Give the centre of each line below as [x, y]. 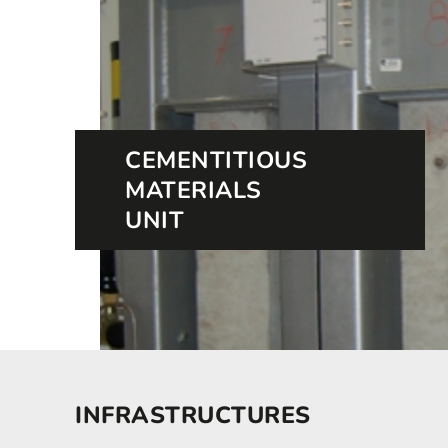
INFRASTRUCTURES [193, 414]
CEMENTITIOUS [216, 159]
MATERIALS [193, 189]
